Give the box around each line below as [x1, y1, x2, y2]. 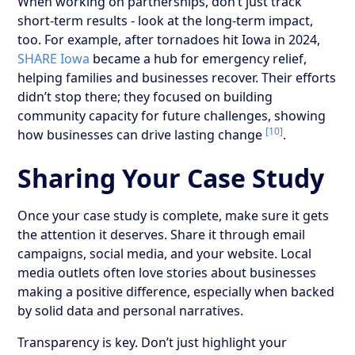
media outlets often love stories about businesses [17, 263, 317, 281]
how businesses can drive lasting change [17, 125, 266, 143]
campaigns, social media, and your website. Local [17, 244, 312, 262]
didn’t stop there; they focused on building [17, 87, 273, 105]
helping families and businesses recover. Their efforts [17, 68, 337, 86]
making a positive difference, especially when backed [17, 282, 335, 300]
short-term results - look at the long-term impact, [17, 11, 314, 29]
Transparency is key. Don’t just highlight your [17, 333, 288, 351]
